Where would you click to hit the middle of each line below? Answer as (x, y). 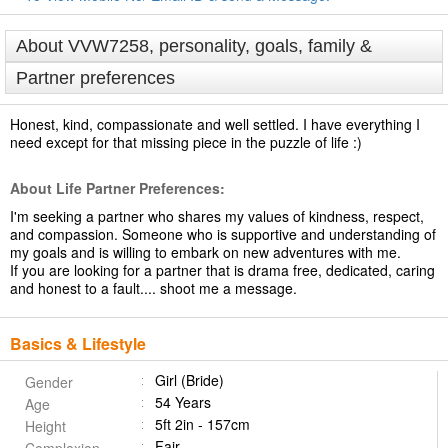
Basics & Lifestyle (78, 343)
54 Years (183, 402)
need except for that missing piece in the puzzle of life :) (186, 142)
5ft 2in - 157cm (202, 424)
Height (45, 426)
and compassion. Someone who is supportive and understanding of (223, 234)
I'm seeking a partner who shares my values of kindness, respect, (217, 216)
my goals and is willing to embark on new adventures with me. (205, 252)
